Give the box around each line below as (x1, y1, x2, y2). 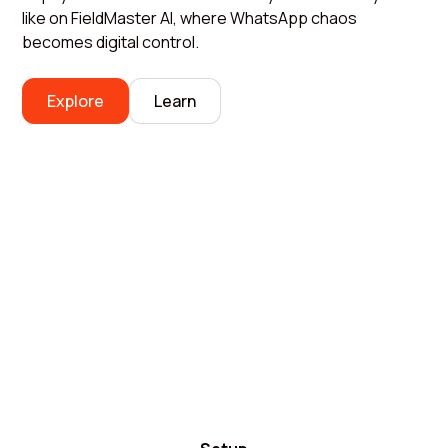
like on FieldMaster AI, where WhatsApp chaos (22, 7, 358, 29)
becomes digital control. (22, 31, 200, 53)
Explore (47, 90, 105, 112)
